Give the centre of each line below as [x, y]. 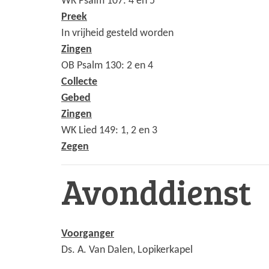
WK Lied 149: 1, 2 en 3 [109, 131]
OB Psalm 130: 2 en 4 [107, 66]
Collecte [79, 82]
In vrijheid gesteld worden [117, 34]
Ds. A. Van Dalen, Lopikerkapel [127, 250]
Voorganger [88, 234]
